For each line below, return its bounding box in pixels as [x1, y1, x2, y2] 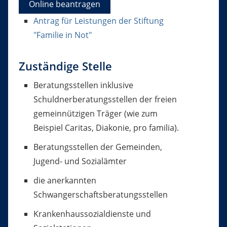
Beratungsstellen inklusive [33, 80, 133, 91]
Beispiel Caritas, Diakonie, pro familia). [33, 122, 179, 134]
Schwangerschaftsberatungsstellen [33, 189, 168, 201]
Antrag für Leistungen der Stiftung [33, 15, 164, 27]
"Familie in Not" [33, 29, 92, 41]
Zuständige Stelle [18, 58, 112, 74]
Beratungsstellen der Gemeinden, [33, 141, 162, 153]
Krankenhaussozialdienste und [33, 208, 151, 220]
